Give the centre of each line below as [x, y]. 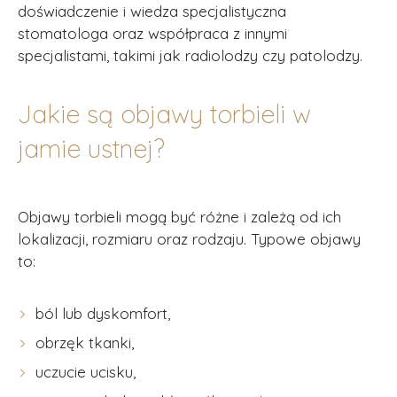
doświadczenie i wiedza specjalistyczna [152, 11]
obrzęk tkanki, [85, 343]
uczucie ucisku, [86, 372]
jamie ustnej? [91, 148]
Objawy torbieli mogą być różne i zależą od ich [179, 217]
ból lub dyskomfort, [103, 313]
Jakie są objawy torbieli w [164, 114]
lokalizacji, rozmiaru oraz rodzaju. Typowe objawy [189, 239]
